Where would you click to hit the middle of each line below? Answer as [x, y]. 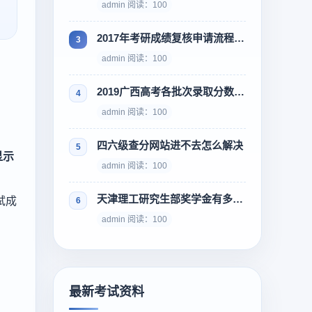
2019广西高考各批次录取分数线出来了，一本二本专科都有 [239, 92]
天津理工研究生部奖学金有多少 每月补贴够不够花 [238, 199]
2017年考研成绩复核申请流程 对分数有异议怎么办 [239, 38]
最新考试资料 [107, 292]
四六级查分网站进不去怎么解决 [170, 145]
